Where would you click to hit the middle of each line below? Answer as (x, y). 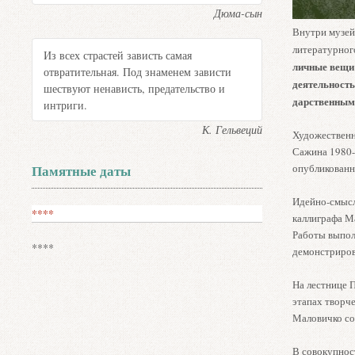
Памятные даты (82, 171)
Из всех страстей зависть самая (118, 55)
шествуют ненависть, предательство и (135, 88)
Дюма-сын (238, 13)
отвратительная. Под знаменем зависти (138, 71)
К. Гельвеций (232, 130)
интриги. (66, 105)
